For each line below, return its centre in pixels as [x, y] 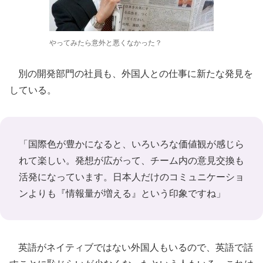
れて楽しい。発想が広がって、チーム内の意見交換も [131, 160]
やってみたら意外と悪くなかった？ [106, 43]
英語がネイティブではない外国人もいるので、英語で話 [131, 247]
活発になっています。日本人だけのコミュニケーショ [131, 177]
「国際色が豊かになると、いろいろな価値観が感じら [131, 144]
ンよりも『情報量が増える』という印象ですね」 [122, 193]
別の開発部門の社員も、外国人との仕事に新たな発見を [131, 73]
